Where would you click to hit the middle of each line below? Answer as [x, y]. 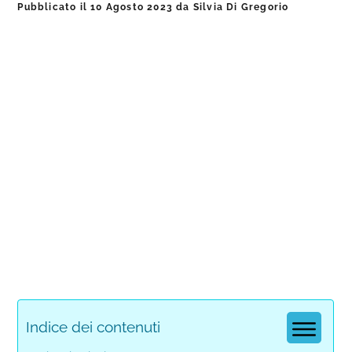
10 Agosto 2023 [132, 7]
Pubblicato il [54, 7]
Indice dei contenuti [93, 327]
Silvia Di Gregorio [241, 7]
